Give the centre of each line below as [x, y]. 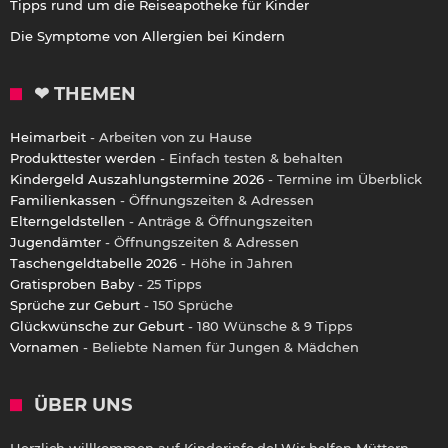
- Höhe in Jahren [235, 262]
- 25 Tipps [168, 283]
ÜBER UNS [83, 404]
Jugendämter [55, 241]
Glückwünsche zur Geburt [97, 325]
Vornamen [44, 346]
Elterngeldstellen [67, 220]
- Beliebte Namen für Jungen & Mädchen [219, 346]
